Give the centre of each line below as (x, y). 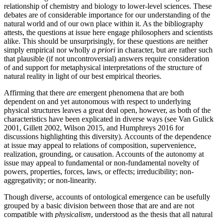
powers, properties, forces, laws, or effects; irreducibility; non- (99, 171)
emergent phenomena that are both (130, 92)
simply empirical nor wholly (48, 50)
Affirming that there (35, 92)
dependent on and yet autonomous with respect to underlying (97, 101)
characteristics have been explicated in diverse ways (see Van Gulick (109, 119)
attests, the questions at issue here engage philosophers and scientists (108, 32)
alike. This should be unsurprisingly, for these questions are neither (106, 41)
